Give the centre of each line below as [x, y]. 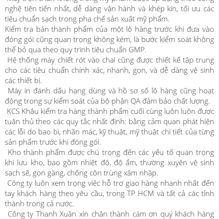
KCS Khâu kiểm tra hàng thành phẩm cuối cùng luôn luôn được [109, 111]
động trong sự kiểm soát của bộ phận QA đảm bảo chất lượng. [108, 101]
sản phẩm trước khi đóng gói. [53, 142]
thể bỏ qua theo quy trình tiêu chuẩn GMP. [76, 49]
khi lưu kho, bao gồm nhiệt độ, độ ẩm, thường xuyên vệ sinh [109, 162]
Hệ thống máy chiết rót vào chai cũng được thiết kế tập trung [109, 60]
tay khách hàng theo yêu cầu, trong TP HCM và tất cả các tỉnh [109, 193]
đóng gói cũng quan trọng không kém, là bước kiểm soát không [109, 39]
